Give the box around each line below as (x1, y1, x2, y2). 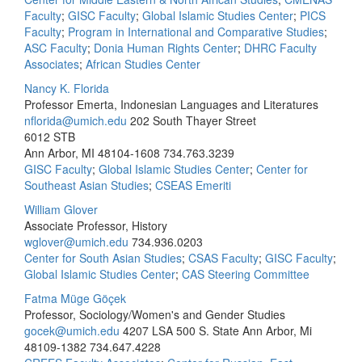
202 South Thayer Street (130, 112, 256, 128)
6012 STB (24, 128, 75, 145)
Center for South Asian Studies (24, 250, 182, 266)
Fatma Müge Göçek (24, 290, 126, 306)
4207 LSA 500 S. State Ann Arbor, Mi (123, 322, 312, 339)
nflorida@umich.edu (24, 112, 127, 128)
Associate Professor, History (24, 217, 167, 234)
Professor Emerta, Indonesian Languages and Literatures (24, 96, 318, 112)
